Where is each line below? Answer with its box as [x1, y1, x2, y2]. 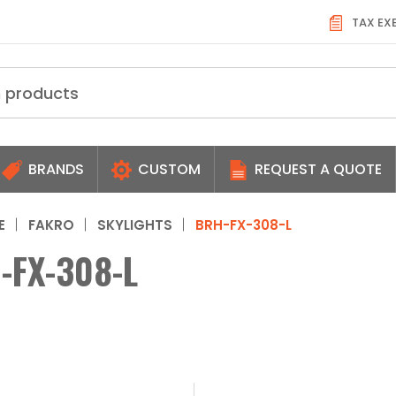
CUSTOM [134, 158, 201, 179]
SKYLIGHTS [97, 215, 172, 234]
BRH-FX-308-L [195, 215, 292, 234]
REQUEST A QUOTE [251, 158, 382, 179]
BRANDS [25, 158, 84, 179]
